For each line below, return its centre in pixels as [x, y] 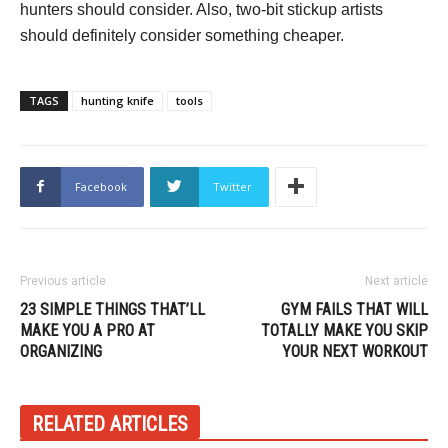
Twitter [232, 186]
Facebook [101, 186]
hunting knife [117, 100]
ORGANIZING [61, 351]
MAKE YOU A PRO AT [87, 330]
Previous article [63, 280]
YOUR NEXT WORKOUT [355, 351]
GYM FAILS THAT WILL [354, 309]
